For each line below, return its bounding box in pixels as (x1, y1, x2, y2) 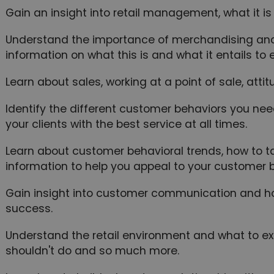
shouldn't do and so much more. (6, 243, 179, 258)
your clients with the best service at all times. (6, 116, 247, 131)
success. (6, 201, 53, 216)
